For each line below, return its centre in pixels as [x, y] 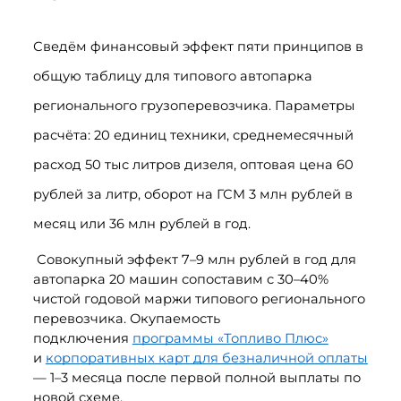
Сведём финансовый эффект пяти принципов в [198, 47]
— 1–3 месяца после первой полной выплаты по [196, 378]
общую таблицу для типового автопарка [172, 77]
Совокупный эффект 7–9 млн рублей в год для [194, 260]
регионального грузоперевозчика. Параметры [194, 106]
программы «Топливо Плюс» [230, 339]
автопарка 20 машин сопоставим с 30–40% [180, 280]
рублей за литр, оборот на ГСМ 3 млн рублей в [192, 195]
